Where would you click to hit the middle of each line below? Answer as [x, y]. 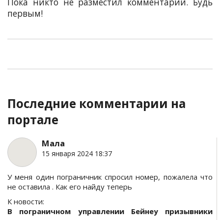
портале [33, 120]
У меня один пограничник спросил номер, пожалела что [110, 177]
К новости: [26, 201]
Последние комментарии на [96, 103]
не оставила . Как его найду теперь [70, 187]
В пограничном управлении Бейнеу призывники [110, 211]
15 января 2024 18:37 [77, 153]
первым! [25, 14]
